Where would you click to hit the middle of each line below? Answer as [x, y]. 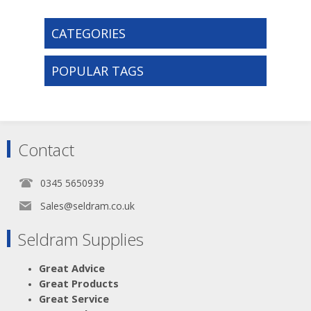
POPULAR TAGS [97, 70]
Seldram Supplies [81, 239]
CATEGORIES [88, 33]
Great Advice [72, 268]
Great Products [79, 283]
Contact [46, 149]
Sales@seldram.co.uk [87, 205]
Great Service [74, 298]
